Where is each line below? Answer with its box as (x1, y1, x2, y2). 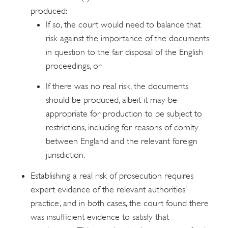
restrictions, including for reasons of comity (46, 122, 198, 133)
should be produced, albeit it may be (46, 95, 177, 105)
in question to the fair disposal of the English (46, 46, 203, 57)
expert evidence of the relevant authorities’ (31, 184, 186, 194)
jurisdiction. (46, 150, 85, 160)
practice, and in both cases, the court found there (31, 197, 209, 208)
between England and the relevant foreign (46, 136, 197, 147)
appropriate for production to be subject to (46, 108, 202, 119)
